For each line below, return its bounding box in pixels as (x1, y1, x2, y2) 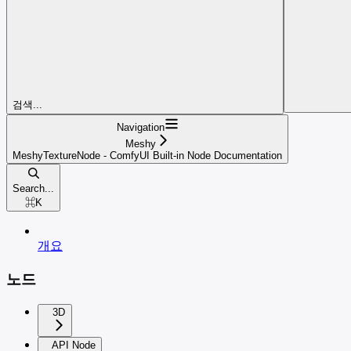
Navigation (116, 121, 165, 133)
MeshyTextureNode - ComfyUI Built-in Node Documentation (13, 149, 282, 161)
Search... (13, 182, 54, 194)
